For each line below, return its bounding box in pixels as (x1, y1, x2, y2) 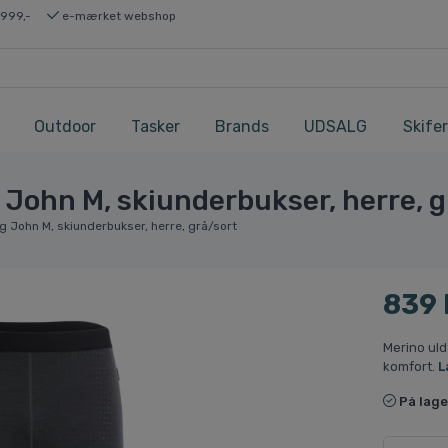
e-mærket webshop (59, 8, 176, 23)
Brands (215, 117, 269, 137)
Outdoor (34, 117, 96, 137)
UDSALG (304, 117, 367, 137)
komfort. (382, 359, 438, 375)
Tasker (131, 117, 180, 137)
